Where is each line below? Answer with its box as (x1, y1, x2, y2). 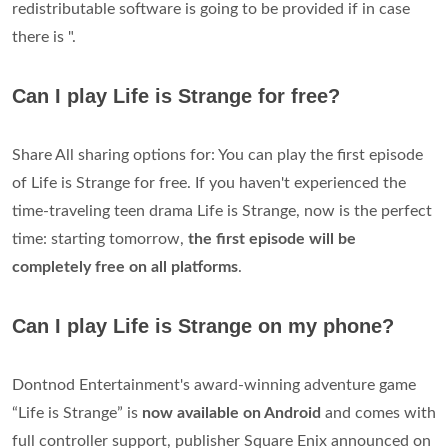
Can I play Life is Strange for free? (12, 84, 340, 107)
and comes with (321, 404, 436, 421)
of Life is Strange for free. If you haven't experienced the (12, 174, 406, 191)
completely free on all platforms (12, 258, 238, 275)
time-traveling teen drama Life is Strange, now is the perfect (12, 202, 432, 219)
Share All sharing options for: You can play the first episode (12, 146, 423, 163)
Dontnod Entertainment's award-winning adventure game (12, 376, 416, 393)
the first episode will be (188, 230, 356, 247)
